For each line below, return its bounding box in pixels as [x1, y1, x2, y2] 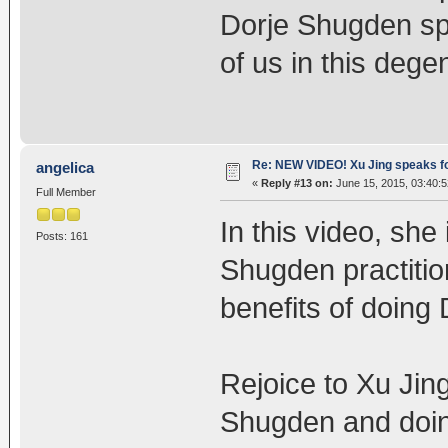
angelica [36, 159, 95, 177]
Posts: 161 [35, 229, 88, 242]
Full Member [35, 186, 96, 199]
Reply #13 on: [260, 177, 333, 190]
